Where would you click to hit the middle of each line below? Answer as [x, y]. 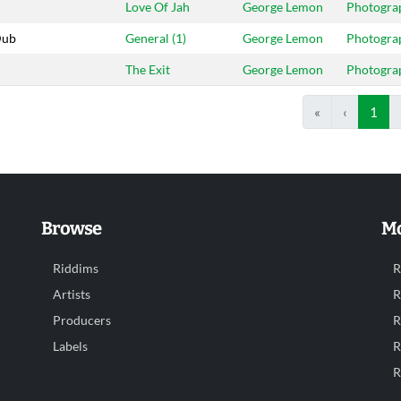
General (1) [156, 38]
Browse [71, 228]
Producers [82, 320]
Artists [72, 294]
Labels [70, 346]
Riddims [76, 269]
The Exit [148, 69]
